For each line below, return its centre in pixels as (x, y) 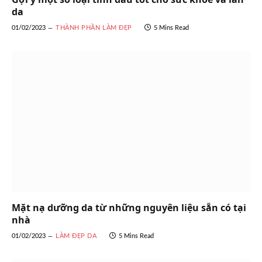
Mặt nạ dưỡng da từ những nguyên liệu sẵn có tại (129, 207)
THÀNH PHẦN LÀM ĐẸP (94, 27)
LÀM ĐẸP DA (76, 236)
